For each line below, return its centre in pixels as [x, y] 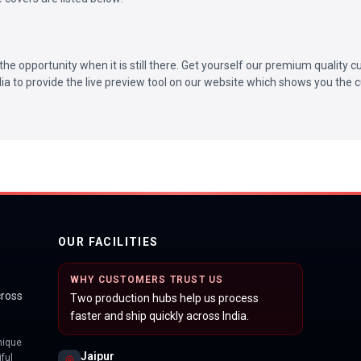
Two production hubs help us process [164, 298]
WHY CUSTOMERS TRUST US [147, 279]
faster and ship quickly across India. [160, 315]
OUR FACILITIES [108, 241]
